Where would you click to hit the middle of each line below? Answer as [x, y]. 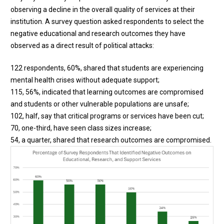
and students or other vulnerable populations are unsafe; [100, 104]
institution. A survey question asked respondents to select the [107, 21]
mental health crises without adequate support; [85, 80]
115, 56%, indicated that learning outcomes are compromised [107, 92]
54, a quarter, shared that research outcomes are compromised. [111, 140]
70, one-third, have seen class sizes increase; [81, 128]
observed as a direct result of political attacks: [82, 45]
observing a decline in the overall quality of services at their [103, 9]
